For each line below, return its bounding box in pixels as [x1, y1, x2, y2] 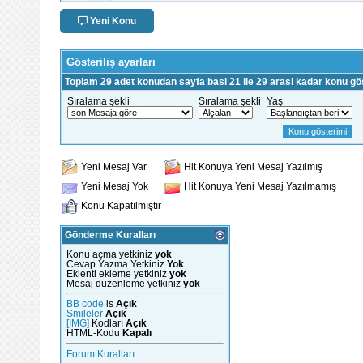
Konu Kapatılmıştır [81, 200, 161, 211]
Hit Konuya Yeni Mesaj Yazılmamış [184, 181, 336, 191]
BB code [66, 299, 104, 310]
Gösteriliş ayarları [66, 55, 156, 68]
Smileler [66, 309, 103, 319]
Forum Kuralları [66, 348, 135, 359]
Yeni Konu [88, 15, 136, 27]
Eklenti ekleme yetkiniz [66, 268, 169, 279]
